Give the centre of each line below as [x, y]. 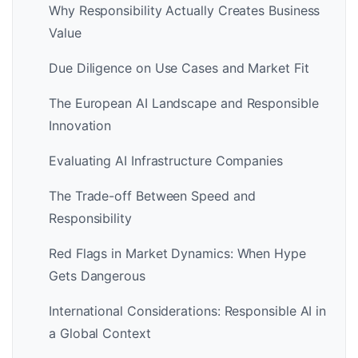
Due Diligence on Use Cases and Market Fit [179, 68]
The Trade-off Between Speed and [152, 195]
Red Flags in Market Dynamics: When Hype [177, 253]
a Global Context [100, 333]
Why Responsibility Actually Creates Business [185, 10]
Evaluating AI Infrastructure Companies [166, 160]
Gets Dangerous [97, 275]
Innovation [80, 125]
